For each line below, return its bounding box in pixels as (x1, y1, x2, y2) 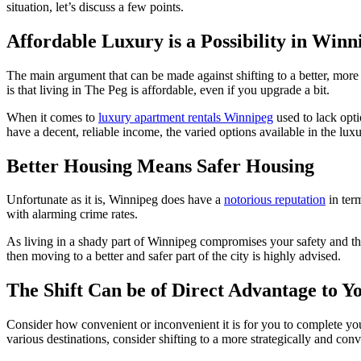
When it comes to (6, 110, 98, 124)
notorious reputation (224, 193, 326, 207)
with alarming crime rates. (6, 207, 138, 222)
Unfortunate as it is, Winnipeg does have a (6, 193, 224, 207)
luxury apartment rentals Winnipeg (98, 110, 273, 124)
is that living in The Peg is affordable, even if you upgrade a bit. (6, 82, 330, 97)
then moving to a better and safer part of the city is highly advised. (6, 249, 341, 263)
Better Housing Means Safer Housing (6, 155, 314, 176)
